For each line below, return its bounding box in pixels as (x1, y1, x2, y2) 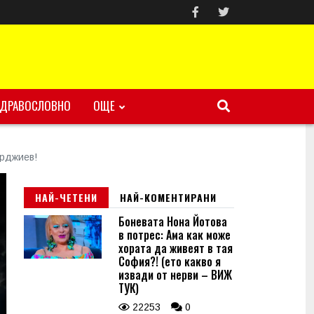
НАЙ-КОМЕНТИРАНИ (120, 190, 217, 205)
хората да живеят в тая (118, 240, 233, 257)
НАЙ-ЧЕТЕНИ (35, 190, 97, 205)
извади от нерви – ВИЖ (118, 266, 232, 283)
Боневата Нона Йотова (118, 213, 227, 230)
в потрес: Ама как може (118, 226, 231, 243)
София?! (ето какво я (118, 253, 221, 270)
